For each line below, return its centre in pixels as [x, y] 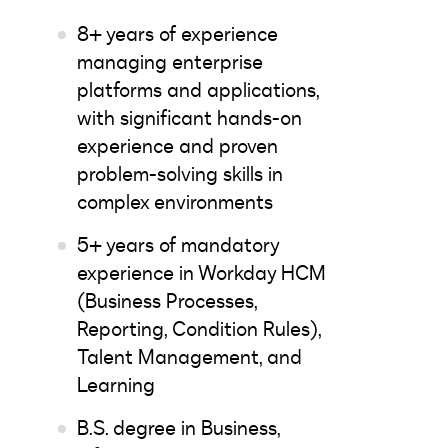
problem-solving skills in [180, 174]
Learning [116, 385]
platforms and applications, [198, 90]
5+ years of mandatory [178, 245]
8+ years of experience [177, 34]
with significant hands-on [189, 118]
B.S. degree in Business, [178, 428]
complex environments [175, 202]
